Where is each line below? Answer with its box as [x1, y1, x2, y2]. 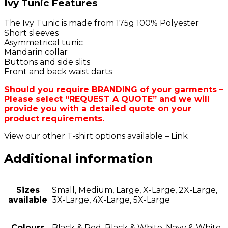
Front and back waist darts [4, 66, 112, 76]
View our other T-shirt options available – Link [4, 131, 188, 141]
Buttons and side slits [4, 56, 90, 67]
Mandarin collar [4, 47, 68, 57]
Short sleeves [4, 27, 59, 38]
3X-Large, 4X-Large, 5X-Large [52, 195, 170, 205]
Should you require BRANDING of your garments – [4, 84, 223, 94]
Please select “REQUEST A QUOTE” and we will [4, 94, 210, 104]
